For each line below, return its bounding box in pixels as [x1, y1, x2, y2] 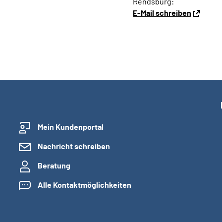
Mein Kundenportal [38, 122, 104, 131]
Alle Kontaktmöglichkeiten [38, 180, 131, 189]
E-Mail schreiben [133, 8, 191, 17]
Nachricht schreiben [38, 141, 110, 151]
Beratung [38, 161, 70, 170]
